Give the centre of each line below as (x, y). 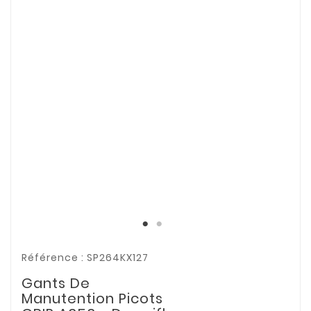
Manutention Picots (92, 299)
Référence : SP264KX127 (85, 258)
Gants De (56, 284)
